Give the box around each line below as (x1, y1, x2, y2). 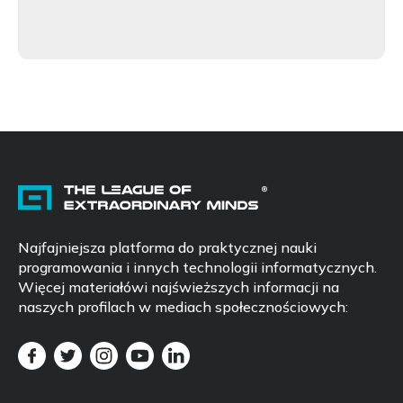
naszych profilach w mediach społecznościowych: (18, 297, 348, 316)
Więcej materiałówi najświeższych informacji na (18, 277, 339, 296)
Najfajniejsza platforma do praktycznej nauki (18, 237, 317, 256)
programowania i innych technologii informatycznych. (18, 257, 377, 276)
